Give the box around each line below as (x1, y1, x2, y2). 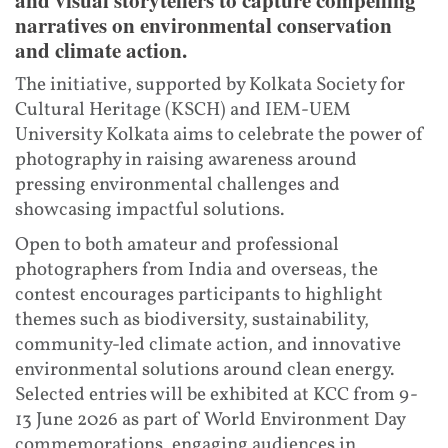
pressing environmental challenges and (15, 171, 340, 198)
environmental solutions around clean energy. (15, 356, 394, 383)
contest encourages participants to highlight (15, 281, 383, 308)
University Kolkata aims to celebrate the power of (15, 121, 425, 148)
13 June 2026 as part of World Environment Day (15, 406, 405, 433)
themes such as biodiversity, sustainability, (15, 306, 369, 333)
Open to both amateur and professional (15, 231, 339, 258)
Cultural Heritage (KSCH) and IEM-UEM (15, 96, 351, 123)
